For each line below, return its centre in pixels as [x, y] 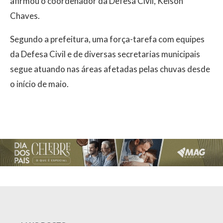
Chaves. [25, 15]
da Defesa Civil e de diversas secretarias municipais [105, 54]
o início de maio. [39, 84]
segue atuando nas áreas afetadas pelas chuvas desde [110, 69]
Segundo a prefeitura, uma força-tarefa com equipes [107, 39]
